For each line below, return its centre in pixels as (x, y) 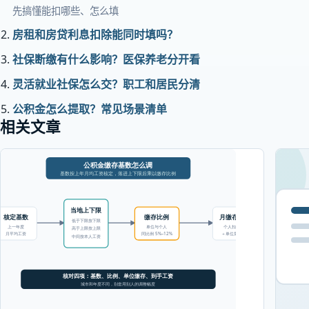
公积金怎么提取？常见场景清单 (89, 109)
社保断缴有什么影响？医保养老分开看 (106, 59)
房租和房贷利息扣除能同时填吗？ (95, 34)
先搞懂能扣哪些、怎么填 (65, 11)
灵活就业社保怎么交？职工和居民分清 (106, 84)
